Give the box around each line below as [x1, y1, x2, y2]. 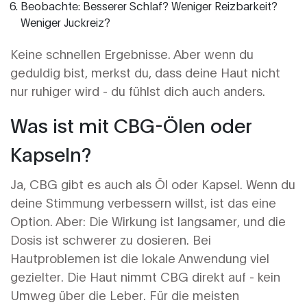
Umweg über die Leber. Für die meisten [10, 286, 239, 304]
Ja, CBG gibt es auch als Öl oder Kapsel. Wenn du [10, 175, 295, 193]
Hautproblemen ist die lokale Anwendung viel [10, 249, 269, 267]
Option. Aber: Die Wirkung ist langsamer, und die [10, 212, 286, 230]
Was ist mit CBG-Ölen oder [10, 112, 251, 138]
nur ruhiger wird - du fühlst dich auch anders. [10, 82, 265, 99]
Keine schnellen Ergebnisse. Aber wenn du [10, 45, 254, 62]
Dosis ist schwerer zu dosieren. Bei [10, 231, 211, 248]
